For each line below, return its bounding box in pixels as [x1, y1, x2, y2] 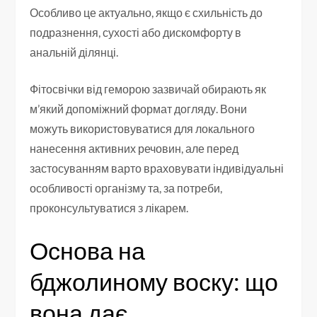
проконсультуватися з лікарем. [30, 201, 189, 215]
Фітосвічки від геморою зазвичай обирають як [30, 82, 267, 96]
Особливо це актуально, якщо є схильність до [30, 6, 263, 20]
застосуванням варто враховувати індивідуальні [30, 161, 284, 175]
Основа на [30, 236, 146, 265]
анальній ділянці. [30, 45, 119, 59]
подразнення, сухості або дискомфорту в [30, 25, 242, 40]
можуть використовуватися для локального [30, 122, 255, 136]
